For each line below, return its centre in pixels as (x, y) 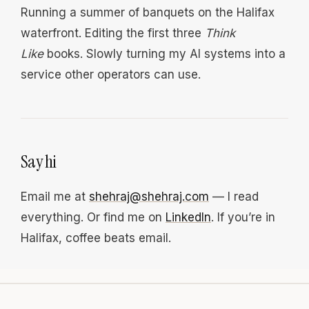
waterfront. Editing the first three (113, 33)
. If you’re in (243, 217)
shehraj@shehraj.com (149, 197)
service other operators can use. (111, 74)
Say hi (39, 162)
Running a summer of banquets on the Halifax (148, 12)
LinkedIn (188, 217)
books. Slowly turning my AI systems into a (165, 54)
